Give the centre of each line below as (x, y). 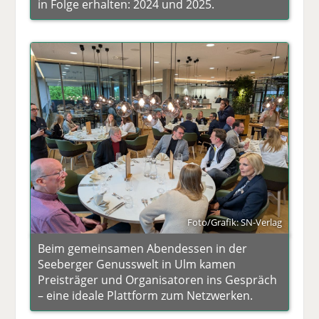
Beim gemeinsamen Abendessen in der (143, 249)
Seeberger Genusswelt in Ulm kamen (137, 265)
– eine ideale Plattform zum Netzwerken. (146, 296)
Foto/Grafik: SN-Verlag (234, 223)
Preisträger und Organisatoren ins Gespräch (158, 280)
